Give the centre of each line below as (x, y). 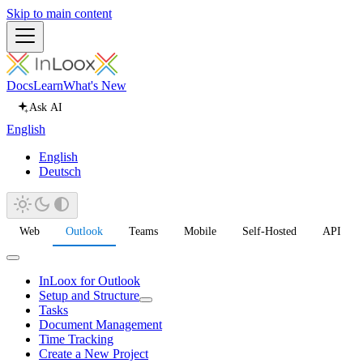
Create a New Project (94, 354)
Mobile (200, 231)
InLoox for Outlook (90, 281)
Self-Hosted (269, 231)
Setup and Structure (89, 295)
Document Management (100, 325)
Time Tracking (76, 339)
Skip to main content (59, 13)
